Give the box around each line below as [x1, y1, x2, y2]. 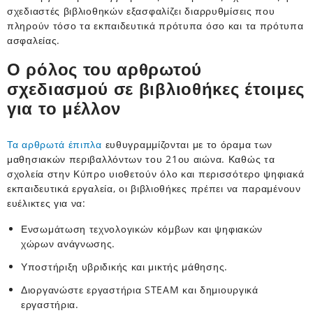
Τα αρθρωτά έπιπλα [7, 137, 102, 151]
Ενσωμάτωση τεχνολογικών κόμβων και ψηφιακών [21, 221, 263, 235]
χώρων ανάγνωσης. [21, 236, 116, 250]
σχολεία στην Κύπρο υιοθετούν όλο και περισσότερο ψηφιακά [7, 166, 305, 180]
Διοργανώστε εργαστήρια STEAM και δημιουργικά [21, 282, 259, 296]
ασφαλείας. [7, 33, 60, 47]
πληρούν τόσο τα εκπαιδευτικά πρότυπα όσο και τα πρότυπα [7, 18, 304, 32]
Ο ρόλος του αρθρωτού [7, 59, 202, 79]
